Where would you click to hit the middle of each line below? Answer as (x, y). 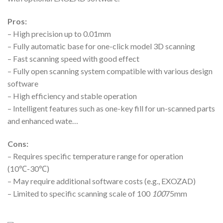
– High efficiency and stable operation (72, 96)
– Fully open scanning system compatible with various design (110, 71)
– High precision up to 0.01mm (59, 33)
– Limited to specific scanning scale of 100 (80, 193)
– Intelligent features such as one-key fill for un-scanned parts (111, 108)
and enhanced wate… (43, 120)
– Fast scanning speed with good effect (73, 58)
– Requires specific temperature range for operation (95, 156)
